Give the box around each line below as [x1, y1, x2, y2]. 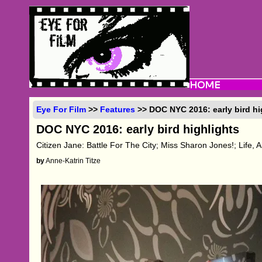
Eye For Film [36, 104, 87, 114]
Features [100, 104, 136, 114]
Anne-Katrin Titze [44, 156, 101, 165]
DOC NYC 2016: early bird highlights [36, 122, 240, 136]
